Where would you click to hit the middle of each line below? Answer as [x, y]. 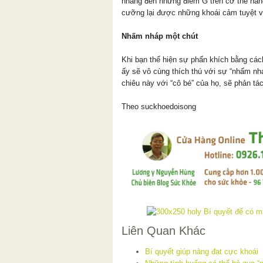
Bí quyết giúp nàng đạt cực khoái [202, 252]
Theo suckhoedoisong [159, 106]
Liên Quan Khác [163, 231]
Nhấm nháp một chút [160, 36]
